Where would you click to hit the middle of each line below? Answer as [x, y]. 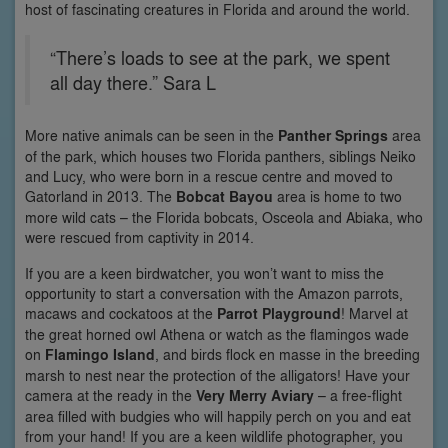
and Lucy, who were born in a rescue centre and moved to [209, 176]
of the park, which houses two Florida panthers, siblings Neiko [220, 156]
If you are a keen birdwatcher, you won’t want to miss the [204, 273]
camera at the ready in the [110, 395]
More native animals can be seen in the [151, 135]
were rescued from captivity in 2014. [139, 237]
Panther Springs [333, 136]
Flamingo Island [100, 355]
